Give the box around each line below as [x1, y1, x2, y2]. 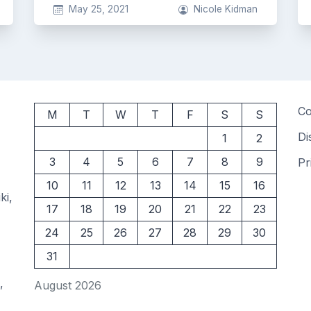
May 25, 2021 [68, 3, 128, 15]
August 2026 [34, 278, 101, 292]
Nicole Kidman [194, 3, 258, 15]
